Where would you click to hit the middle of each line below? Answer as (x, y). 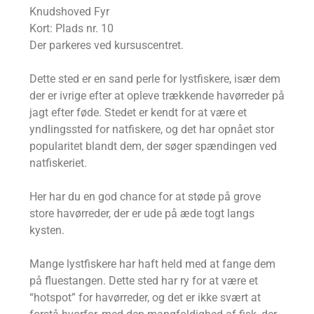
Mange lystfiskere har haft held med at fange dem (152, 264)
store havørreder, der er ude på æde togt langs (142, 214)
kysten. (48, 231)
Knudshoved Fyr (69, 12)
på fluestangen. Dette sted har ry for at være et (144, 281)
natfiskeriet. (58, 163)
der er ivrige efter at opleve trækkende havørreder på (157, 96)
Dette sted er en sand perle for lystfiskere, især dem (155, 79)
